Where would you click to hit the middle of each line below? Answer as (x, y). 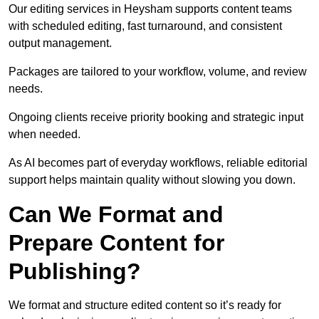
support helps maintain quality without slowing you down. (152, 180)
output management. (60, 43)
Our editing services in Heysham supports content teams (150, 9)
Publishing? (75, 272)
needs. (26, 89)
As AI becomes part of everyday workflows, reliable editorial (158, 163)
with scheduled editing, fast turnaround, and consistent (145, 26)
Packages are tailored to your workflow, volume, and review (158, 72)
